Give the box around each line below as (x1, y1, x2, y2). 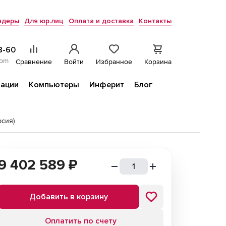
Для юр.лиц (24, 17, 64, 25)
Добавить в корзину (29, 192, 108, 202)
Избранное (96, 58, 132, 66)
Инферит (89, 80, 124, 90)
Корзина (144, 58, 172, 66)
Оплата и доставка (69, 17, 134, 25)
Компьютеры (29, 80, 79, 90)
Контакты (139, 17, 172, 25)
